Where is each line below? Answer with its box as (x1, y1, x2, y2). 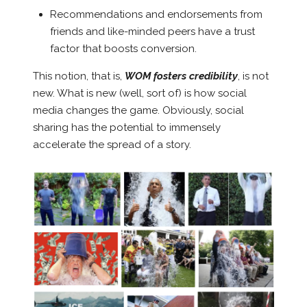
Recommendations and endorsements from (49, 8, 262, 21)
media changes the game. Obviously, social (32, 104, 244, 117)
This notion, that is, (32, 70, 125, 83)
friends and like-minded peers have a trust (49, 25, 255, 38)
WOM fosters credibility (124, 70, 238, 83)
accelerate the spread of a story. (32, 138, 191, 151)
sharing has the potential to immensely (32, 121, 221, 134)
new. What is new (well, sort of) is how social (32, 87, 247, 100)
